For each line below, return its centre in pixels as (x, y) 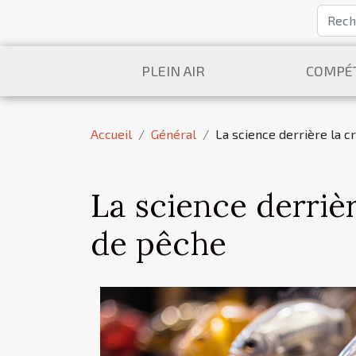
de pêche (159, 244)
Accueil (111, 134)
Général (174, 134)
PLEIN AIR (173, 71)
